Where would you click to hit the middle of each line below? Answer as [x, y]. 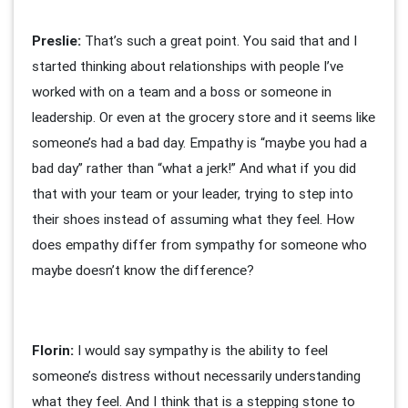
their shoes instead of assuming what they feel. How [193, 219]
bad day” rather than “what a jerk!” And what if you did [194, 168]
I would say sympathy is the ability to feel [203, 351]
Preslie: [58, 41]
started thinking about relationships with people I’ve [188, 66]
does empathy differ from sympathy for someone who [199, 245]
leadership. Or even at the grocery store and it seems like [204, 117]
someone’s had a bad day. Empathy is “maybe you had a [199, 143]
